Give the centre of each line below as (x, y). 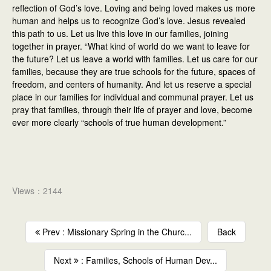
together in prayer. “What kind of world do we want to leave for (131, 46)
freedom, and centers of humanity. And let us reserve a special (132, 84)
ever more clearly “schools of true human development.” (119, 122)
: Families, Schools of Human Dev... (148, 260)
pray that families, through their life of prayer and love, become (132, 110)
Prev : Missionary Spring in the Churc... (116, 232)
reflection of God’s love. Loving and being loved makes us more (134, 8)
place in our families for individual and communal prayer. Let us (133, 97)
